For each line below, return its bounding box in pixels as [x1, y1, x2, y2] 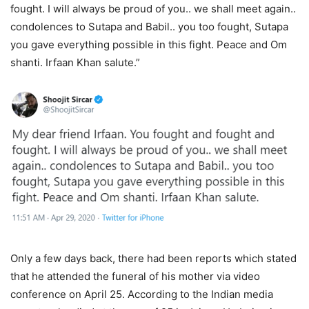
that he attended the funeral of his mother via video [10, 269, 260, 283]
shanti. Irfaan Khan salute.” [10, 56, 140, 70]
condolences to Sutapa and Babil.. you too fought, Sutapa [10, 20, 288, 34]
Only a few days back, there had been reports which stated [10, 251, 297, 265]
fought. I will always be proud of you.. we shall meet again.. [10, 2, 296, 16]
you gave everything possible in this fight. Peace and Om [10, 38, 287, 52]
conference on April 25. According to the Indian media [10, 287, 273, 301]
